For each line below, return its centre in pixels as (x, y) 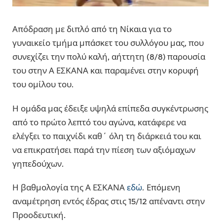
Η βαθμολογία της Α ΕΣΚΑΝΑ (70, 187)
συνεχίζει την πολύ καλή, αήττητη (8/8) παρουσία (109, 57)
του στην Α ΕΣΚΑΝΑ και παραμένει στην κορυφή (106, 71)
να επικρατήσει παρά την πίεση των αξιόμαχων (104, 149)
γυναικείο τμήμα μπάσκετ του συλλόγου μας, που (108, 43)
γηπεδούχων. (38, 163)
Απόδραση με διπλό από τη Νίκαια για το (92, 29)
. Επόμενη (161, 187)
